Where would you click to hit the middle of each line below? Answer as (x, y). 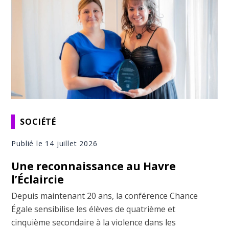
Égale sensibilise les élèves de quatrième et (94, 209)
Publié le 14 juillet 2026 (54, 144)
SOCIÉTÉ (38, 121)
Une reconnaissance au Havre (94, 166)
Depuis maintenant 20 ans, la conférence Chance (105, 196)
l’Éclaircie (38, 180)
